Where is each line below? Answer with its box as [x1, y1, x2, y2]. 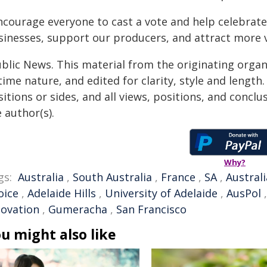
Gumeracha [48, 202, 107, 216]
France [161, 170, 195, 184]
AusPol [226, 186, 261, 200]
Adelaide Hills [27, 186, 96, 200]
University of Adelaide [105, 186, 218, 200]
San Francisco [116, 202, 187, 216]
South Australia [73, 170, 152, 184]
